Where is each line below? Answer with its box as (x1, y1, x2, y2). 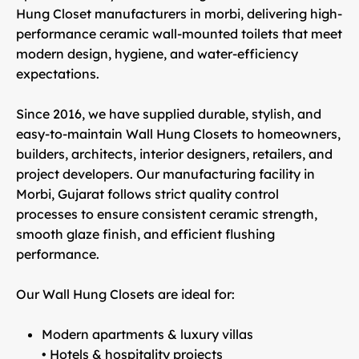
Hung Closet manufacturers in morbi (16, 5, 240, 22)
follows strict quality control (104, 185, 279, 202)
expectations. (16, 65, 99, 82)
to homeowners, (238, 125, 341, 142)
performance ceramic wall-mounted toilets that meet (16, 25, 342, 42)
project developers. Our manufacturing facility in (16, 165, 315, 182)
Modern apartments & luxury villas (42, 325, 253, 342)
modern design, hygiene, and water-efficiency (16, 45, 298, 62)
